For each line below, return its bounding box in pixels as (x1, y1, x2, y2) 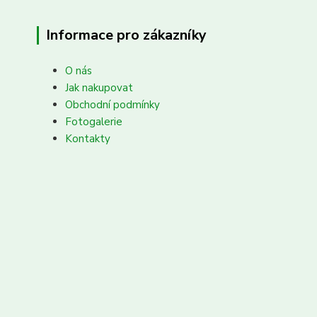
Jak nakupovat (65, 81, 133, 95)
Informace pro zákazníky (46, 25, 207, 45)
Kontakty (65, 132, 110, 146)
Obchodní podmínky (65, 98, 160, 112)
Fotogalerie (65, 115, 122, 129)
